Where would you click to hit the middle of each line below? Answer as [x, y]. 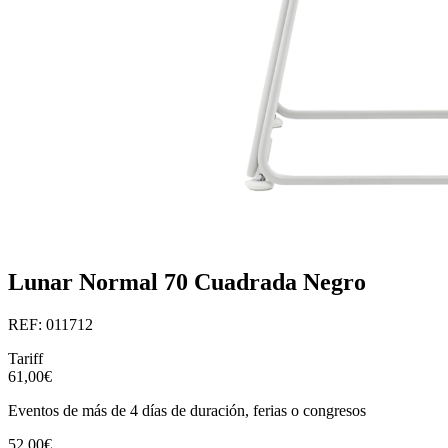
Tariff [25, 358]
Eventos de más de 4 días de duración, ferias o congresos [187, 410]
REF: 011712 [50, 324]
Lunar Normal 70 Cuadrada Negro [187, 282]
